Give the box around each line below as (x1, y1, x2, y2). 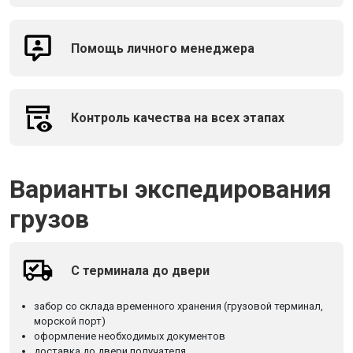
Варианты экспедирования (9, 174, 332, 204)
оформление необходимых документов (34, 330, 225, 342)
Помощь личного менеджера (71, 40, 255, 56)
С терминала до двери (71, 262, 210, 278)
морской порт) (34, 315, 106, 327)
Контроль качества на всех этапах (71, 110, 284, 125)
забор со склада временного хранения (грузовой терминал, (34, 300, 323, 312)
